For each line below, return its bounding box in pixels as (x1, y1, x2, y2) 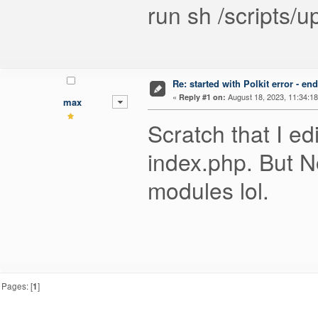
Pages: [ (1, 280, 33, 292)
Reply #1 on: (178, 92, 226, 103)
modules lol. (148, 174, 269, 207)
